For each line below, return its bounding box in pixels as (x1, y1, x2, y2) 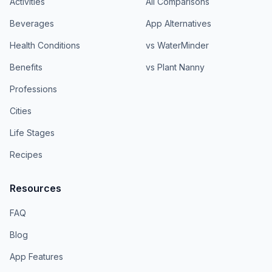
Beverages (10, 18, 54, 29)
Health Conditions (10, 39, 80, 50)
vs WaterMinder (146, 39, 209, 50)
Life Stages (10, 127, 55, 138)
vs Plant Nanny (146, 61, 205, 72)
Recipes (10, 149, 42, 160)
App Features (10, 251, 63, 262)
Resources (10, 182, 61, 194)
